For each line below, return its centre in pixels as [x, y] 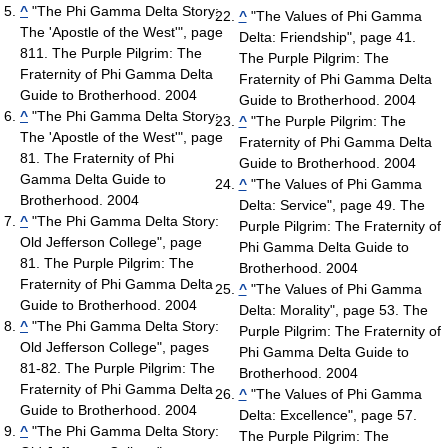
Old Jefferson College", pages [114, 347]
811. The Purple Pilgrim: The [111, 53]
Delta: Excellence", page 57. [327, 415]
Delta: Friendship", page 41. [327, 37]
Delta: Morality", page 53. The [333, 310]
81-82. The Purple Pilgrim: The [117, 368]
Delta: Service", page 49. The [331, 205]
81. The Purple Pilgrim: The [107, 263]
